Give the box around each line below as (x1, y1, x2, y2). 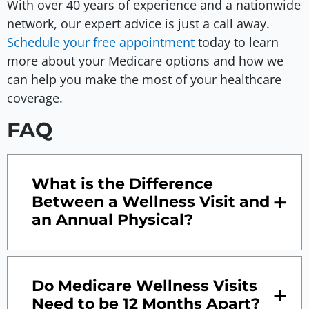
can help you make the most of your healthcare (7, 71, 281, 88)
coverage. (7, 90, 63, 107)
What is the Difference (32, 174, 213, 193)
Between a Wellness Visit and (32, 192, 270, 211)
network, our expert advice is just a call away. (7, 15, 270, 32)
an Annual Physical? (32, 210, 193, 229)
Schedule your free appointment (7, 34, 195, 51)
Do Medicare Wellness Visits (32, 276, 257, 295)
